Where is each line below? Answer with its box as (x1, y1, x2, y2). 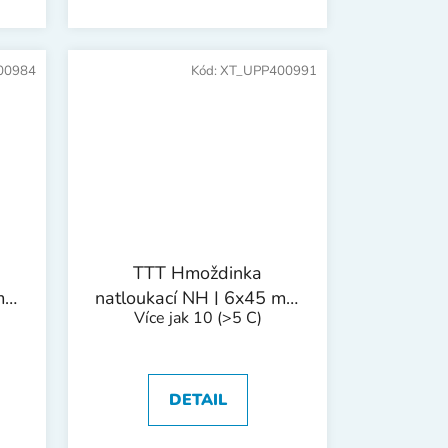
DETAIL (168, 389, 227, 412)
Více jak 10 (133, 307, 217, 330)
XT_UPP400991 (220, 62, 317, 81)
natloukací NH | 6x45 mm (94, 286, 301, 311)
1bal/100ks (150, 311, 245, 336)
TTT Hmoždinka (133, 261, 262, 286)
